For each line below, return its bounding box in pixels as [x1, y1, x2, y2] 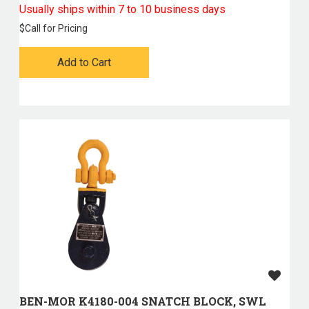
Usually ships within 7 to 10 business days [19, 3, 226, 17]
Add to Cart [57, 56, 111, 70]
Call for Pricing [24, 23, 88, 34]
